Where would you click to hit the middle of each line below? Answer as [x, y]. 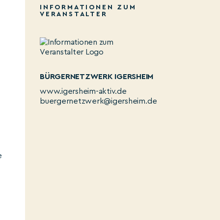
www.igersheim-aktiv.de [83, 91]
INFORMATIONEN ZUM [88, 7]
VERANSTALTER [74, 14]
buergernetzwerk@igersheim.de [98, 101]
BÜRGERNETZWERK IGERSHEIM [97, 77]
